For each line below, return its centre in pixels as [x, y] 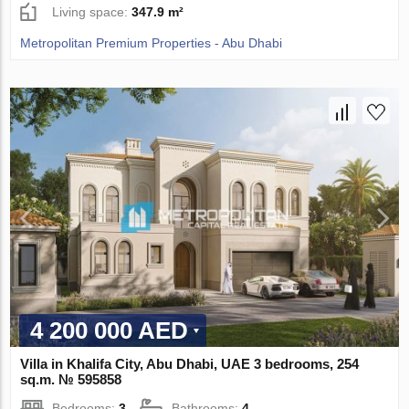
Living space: [92, 12]
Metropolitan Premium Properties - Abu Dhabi [152, 43]
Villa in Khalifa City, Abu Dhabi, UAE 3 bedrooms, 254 [190, 364]
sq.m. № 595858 [71, 380]
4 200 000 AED [110, 331]
